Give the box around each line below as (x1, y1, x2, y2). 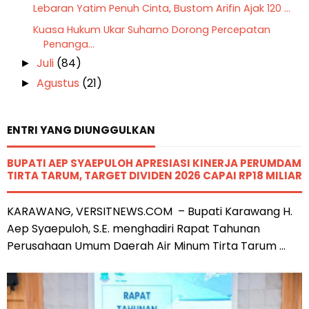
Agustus (37, 74, 83, 91)
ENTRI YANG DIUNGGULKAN (7, 122, 155, 137)
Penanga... (43, 37, 94, 51)
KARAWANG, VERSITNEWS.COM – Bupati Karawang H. (7, 203, 292, 219)
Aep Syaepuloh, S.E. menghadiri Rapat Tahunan (7, 220, 260, 237)
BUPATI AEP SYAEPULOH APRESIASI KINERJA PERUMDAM (7, 155, 301, 170)
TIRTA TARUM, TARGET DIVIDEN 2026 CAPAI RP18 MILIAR (7, 168, 302, 183)
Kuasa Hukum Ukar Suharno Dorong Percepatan (32, 22, 270, 37)
